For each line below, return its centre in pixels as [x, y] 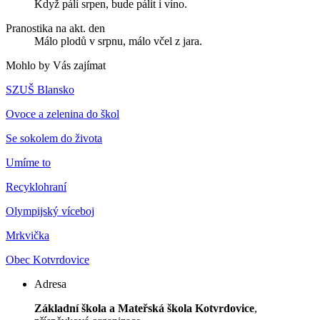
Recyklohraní [36, 187]
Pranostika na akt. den [55, 29]
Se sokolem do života [54, 139]
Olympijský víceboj [50, 211]
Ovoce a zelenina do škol [62, 114]
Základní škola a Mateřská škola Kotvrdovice [144, 309]
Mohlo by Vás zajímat [56, 66]
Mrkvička [27, 236]
